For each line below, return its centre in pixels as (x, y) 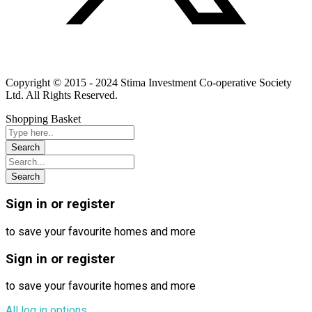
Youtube (112, 58)
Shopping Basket (43, 118)
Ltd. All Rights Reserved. (62, 95)
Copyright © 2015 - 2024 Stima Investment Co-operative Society (149, 82)
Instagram (70, 58)
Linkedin (25, 58)
